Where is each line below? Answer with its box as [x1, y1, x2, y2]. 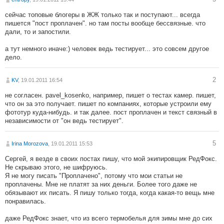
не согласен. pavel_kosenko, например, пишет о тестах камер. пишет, [5, 91, 216, 99]
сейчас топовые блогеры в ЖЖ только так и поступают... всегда [5, 11, 200, 19]
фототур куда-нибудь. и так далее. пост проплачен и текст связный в [5, 108, 217, 116]
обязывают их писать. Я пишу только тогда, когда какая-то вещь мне [5, 189, 214, 197]
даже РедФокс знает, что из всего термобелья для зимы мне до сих [5, 214, 212, 222]
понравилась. [5, 197, 46, 205]
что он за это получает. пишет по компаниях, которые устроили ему [5, 100, 211, 108]
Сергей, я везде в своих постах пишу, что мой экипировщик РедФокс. [5, 155, 217, 163]
